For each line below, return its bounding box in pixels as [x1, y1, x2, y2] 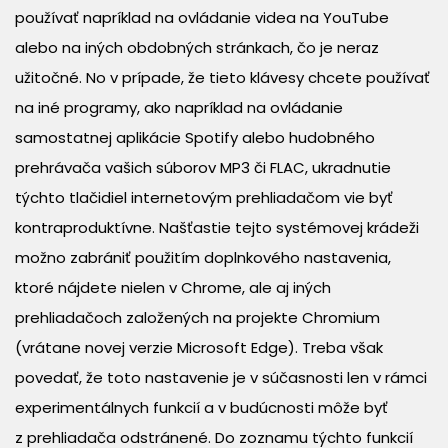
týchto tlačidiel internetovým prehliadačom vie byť [15, 187, 393, 208]
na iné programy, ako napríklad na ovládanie [15, 97, 343, 118]
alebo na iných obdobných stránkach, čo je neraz [15, 37, 379, 58]
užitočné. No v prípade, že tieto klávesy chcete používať [15, 67, 430, 88]
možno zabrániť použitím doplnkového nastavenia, [15, 247, 391, 268]
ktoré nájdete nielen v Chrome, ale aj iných [15, 277, 331, 298]
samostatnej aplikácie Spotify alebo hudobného [15, 127, 375, 148]
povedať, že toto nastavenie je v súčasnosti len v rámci [15, 367, 427, 388]
